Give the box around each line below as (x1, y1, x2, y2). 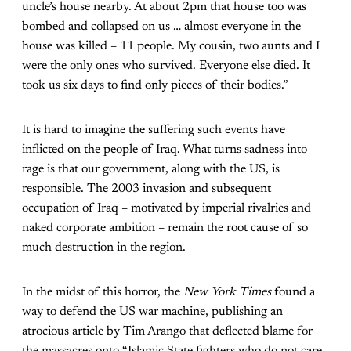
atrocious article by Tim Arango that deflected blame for (22, 324, 313, 338)
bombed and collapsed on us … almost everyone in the (22, 20, 301, 33)
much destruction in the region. (22, 241, 186, 254)
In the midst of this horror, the (22, 285, 183, 299)
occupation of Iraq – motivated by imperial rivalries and (22, 201, 311, 215)
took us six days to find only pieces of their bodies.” (22, 78, 288, 92)
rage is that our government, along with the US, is (22, 162, 280, 175)
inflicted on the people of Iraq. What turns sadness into (22, 143, 307, 156)
